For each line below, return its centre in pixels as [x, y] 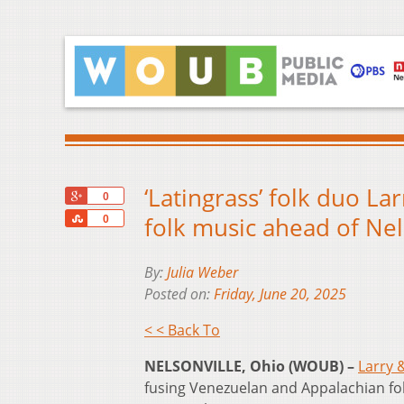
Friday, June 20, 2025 [280, 294]
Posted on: [179, 294]
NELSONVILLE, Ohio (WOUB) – [249, 367]
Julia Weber [202, 273]
